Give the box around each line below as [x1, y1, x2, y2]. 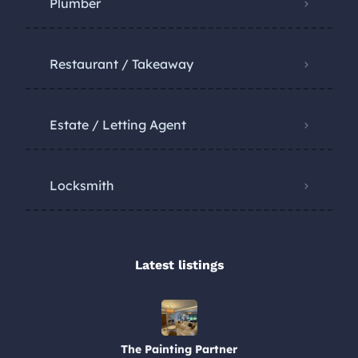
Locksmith [50, 177, 114, 193]
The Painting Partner [121, 342, 237, 356]
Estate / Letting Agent [50, 117, 186, 133]
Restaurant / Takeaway [50, 56, 193, 72]
